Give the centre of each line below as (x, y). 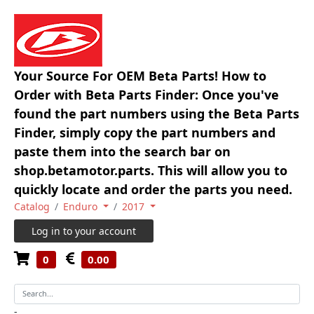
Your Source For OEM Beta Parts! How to (140, 76)
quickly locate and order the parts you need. (153, 189)
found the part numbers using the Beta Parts (157, 114)
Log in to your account (84, 231)
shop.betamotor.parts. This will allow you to (151, 170)
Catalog (32, 206)
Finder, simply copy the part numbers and (145, 132)
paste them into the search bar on (122, 151)
